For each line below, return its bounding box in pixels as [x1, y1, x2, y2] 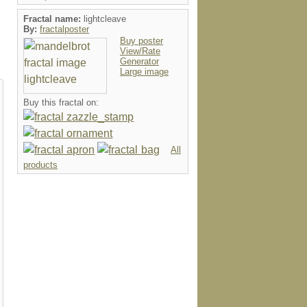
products [23, 160, 58, 170]
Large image [120, 66, 169, 77]
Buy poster [120, 36, 163, 46]
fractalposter [40, 24, 89, 34]
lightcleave [84, 14, 126, 24]
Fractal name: [23, 14, 84, 24]
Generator [120, 56, 159, 66]
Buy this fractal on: [23, 97, 99, 108]
